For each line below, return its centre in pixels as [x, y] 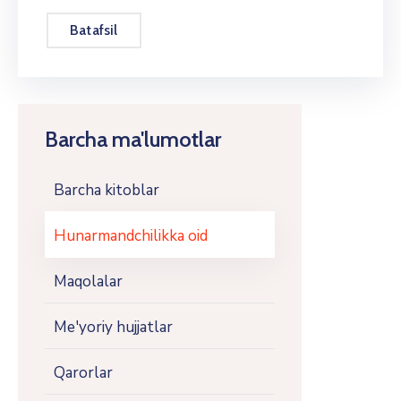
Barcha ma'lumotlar [133, 139]
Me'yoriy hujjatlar [113, 327]
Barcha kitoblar [107, 190]
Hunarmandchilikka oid [131, 236]
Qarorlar [83, 373]
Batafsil [94, 30]
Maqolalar [88, 282]
